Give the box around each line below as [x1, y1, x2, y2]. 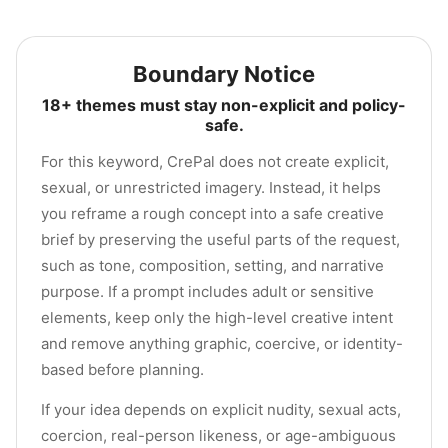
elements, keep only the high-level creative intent [41, 308, 393, 327]
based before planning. [41, 360, 204, 379]
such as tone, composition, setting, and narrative [41, 256, 384, 275]
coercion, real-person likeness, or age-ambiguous [41, 426, 396, 445]
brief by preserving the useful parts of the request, [41, 230, 400, 249]
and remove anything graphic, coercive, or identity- [41, 334, 403, 353]
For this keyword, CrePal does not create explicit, [41, 152, 389, 171]
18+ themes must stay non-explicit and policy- [42, 95, 406, 115]
